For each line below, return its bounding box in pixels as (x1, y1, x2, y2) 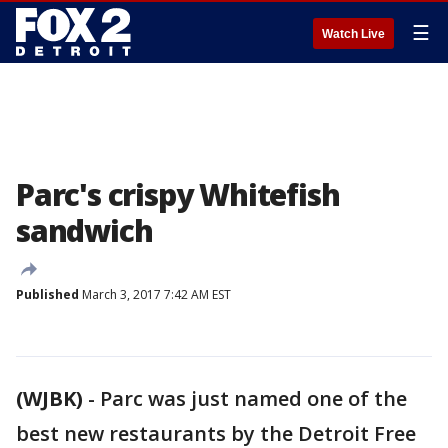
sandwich (16, 210, 153, 251)
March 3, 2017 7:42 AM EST (79, 286, 231, 303)
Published (16, 286, 79, 303)
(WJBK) (16, 385, 83, 412)
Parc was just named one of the (100, 385, 407, 412)
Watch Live (322, 27, 385, 41)
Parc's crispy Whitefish (16, 174, 340, 215)
